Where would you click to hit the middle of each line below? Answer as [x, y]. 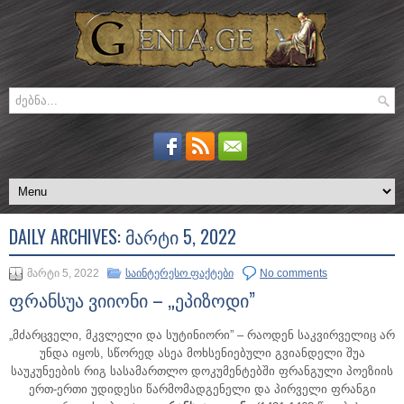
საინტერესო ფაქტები [179, 273]
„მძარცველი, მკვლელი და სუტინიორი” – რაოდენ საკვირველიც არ [202, 335]
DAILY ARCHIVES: [67, 236]
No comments [294, 273]
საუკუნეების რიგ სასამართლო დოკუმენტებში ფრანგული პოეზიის [202, 371]
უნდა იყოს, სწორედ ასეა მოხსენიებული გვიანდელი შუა [202, 353]
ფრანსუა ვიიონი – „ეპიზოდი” [132, 299]
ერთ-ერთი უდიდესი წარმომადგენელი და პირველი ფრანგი [202, 389]
